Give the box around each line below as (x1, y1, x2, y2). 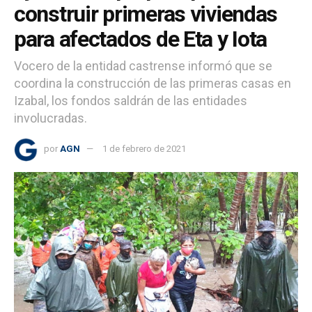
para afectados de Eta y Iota (14, 26, 267, 53)
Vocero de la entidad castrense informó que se (14, 58, 272, 74)
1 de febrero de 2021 (102, 143, 186, 155)
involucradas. (14, 111, 87, 126)
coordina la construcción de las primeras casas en (14, 76, 291, 91)
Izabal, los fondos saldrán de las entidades (14, 93, 247, 109)
